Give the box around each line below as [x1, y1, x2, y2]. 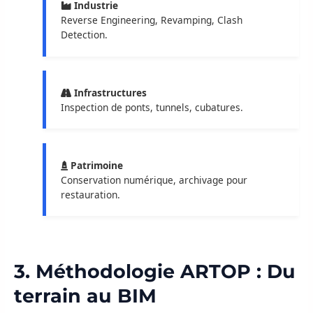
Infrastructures [71, 85, 147, 99]
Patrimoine [67, 158, 123, 172]
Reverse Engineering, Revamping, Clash [60, 13, 242, 27]
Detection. [60, 28, 108, 42]
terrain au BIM [14, 284, 156, 307]
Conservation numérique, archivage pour [60, 173, 247, 187]
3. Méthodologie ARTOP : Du [14, 259, 296, 283]
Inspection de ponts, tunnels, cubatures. [60, 100, 243, 114]
